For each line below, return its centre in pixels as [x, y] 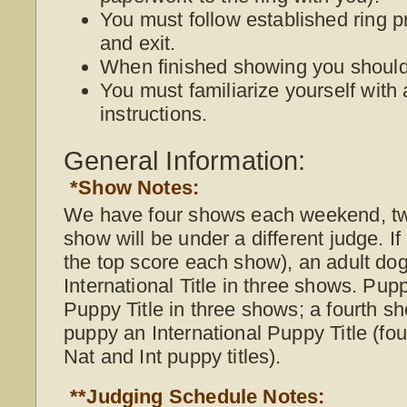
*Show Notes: [135, 187]
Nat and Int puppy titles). [173, 356]
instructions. [154, 114]
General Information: [185, 160]
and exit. [138, 43]
